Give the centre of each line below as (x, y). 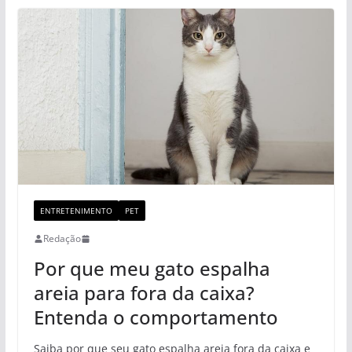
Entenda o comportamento (156, 317)
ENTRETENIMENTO (76, 211)
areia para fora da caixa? (144, 293)
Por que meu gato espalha (152, 269)
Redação (62, 239)
